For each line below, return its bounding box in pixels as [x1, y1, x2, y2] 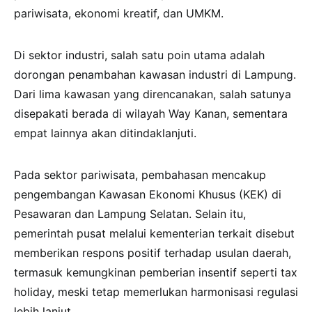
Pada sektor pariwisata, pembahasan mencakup [14, 168, 266, 182]
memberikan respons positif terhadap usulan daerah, [14, 246, 291, 260]
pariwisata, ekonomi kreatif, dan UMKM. [14, 6, 224, 21]
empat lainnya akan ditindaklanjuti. [14, 126, 196, 141]
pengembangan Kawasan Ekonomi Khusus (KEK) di [14, 187, 281, 202]
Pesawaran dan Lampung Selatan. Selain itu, [14, 207, 246, 221]
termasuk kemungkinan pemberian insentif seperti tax [14, 265, 297, 280]
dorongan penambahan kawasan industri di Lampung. [14, 68, 296, 82]
